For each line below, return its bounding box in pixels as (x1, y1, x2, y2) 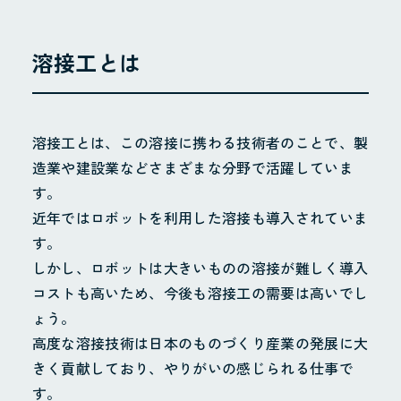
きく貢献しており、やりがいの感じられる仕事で (31, 357, 354, 380)
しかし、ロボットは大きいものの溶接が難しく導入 (31, 257, 369, 279)
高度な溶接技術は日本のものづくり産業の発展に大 (31, 332, 369, 354)
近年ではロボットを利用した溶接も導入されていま (31, 207, 369, 229)
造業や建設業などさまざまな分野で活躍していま (31, 157, 354, 179)
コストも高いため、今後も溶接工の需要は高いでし (31, 282, 369, 304)
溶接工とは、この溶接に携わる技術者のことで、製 (31, 132, 369, 154)
